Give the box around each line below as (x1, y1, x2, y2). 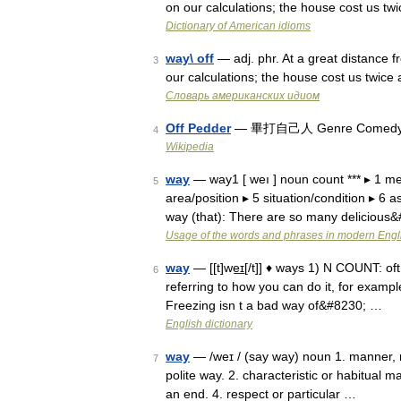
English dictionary (166, 318, 252, 330)
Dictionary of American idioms (166, 20, 311, 32)
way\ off (166, 51, 214, 65)
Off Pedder (166, 121, 231, 135)
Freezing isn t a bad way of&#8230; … (166, 298, 382, 312)
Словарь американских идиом (166, 90, 320, 102)
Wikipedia (166, 141, 214, 153)
